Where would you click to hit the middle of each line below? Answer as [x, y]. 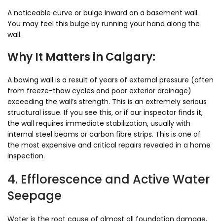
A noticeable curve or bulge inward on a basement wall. [103, 13]
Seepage [35, 196]
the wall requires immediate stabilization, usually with [99, 123]
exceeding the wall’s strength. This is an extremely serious [107, 102]
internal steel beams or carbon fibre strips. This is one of [104, 134]
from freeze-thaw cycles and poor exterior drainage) [99, 91]
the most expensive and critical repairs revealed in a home [109, 145]
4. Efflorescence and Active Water [109, 179]
